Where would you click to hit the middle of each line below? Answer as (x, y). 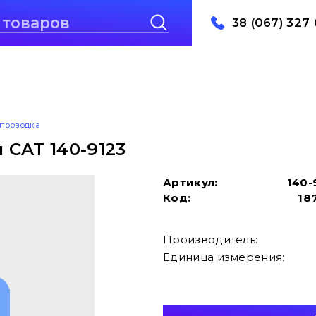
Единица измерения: (224, 257)
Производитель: (211, 239)
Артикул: (190, 182)
